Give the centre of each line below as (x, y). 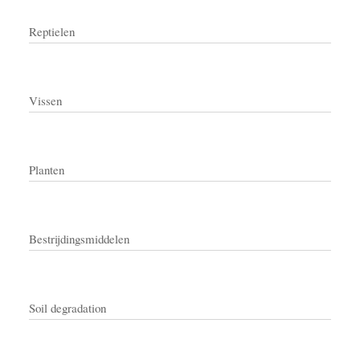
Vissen (45, 101)
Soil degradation (67, 308)
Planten (47, 170)
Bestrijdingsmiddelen (79, 239)
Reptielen (52, 32)
